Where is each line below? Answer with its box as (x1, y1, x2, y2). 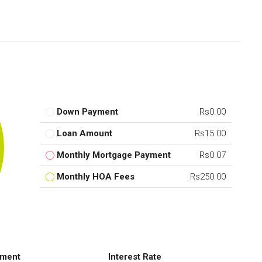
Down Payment (57, 106, 118, 118)
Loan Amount (57, 128, 112, 139)
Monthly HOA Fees (57, 171, 135, 182)
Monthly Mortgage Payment (57, 150, 171, 161)
